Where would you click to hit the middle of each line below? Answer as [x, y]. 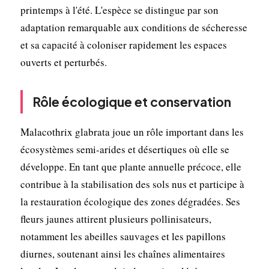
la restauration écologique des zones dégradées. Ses [130, 201]
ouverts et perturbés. [63, 62]
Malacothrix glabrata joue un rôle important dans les [132, 131]
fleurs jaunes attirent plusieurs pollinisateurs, [116, 219]
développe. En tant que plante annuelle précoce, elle [131, 166]
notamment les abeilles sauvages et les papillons [123, 236]
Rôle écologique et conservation [131, 101]
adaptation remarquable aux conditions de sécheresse [134, 27]
